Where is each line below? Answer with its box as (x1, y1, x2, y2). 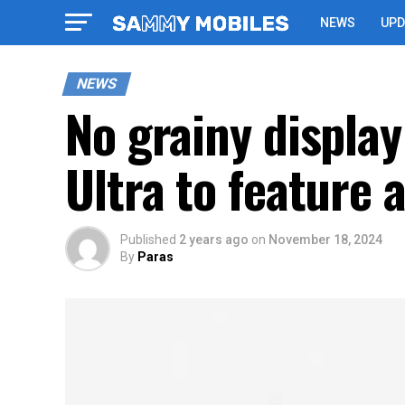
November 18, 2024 (268, 232, 382, 247)
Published (120, 232, 176, 247)
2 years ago (179, 232, 249, 247)
